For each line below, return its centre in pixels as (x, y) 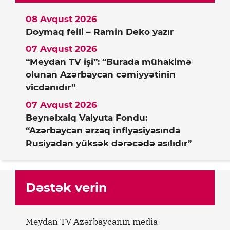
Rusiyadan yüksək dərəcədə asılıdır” (109, 143)
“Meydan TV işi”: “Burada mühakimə (109, 62)
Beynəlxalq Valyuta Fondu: (87, 117)
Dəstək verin (66, 187)
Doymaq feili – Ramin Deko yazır (100, 32)
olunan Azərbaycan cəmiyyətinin (101, 75)
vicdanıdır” (51, 88)
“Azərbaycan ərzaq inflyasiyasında (103, 130)
